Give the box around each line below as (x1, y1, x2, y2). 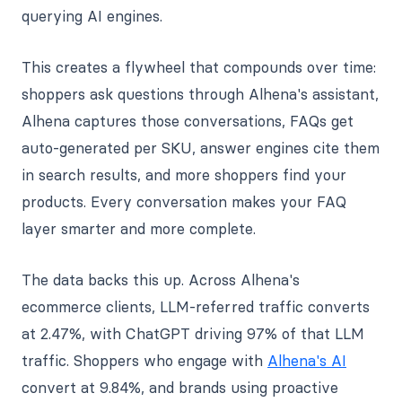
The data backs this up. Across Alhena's (22, 270, 300, 289)
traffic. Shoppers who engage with (22, 351, 267, 370)
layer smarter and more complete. (22, 219, 256, 238)
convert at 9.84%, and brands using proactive (22, 378, 338, 397)
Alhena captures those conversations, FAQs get (22, 111, 354, 130)
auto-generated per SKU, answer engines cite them (22, 138, 380, 157)
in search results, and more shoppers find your (22, 165, 346, 184)
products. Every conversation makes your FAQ (22, 192, 346, 211)
